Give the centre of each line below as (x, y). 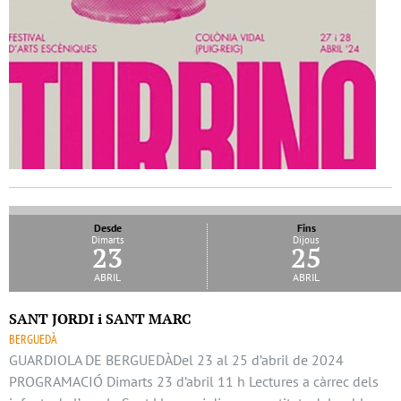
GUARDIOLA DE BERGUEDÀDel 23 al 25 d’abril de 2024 (176, 360)
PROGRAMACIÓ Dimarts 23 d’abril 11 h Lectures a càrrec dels (194, 382)
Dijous (307, 240)
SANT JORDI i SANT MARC (100, 319)
